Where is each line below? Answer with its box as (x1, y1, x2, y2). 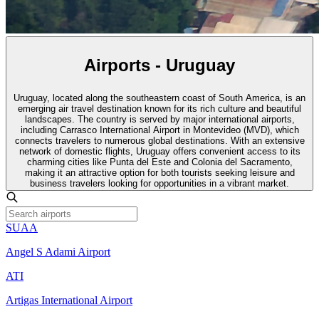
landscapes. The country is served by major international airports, (24, 113, 295, 125)
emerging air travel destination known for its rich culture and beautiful (18, 103, 301, 114)
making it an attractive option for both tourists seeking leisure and (24, 167, 295, 178)
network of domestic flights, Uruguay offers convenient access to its (19, 145, 300, 157)
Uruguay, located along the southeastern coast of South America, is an (14, 92, 305, 103)
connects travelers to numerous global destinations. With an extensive (14, 135, 305, 146)
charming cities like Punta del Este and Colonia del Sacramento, (26, 156, 293, 167)
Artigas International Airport (6, 293, 132, 306)
